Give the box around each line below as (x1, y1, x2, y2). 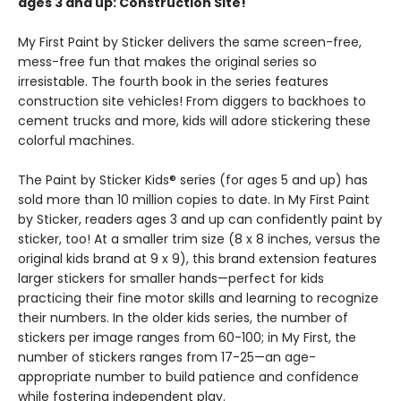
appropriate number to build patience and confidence (18, 368, 359, 386)
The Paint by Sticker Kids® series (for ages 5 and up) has (18, 171, 368, 189)
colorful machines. (18, 132, 134, 149)
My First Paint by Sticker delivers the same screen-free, (18, 33, 362, 51)
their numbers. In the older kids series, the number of (18, 309, 348, 327)
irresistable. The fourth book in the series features (18, 73, 328, 90)
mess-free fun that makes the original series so (18, 53, 317, 71)
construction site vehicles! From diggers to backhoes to (18, 92, 366, 110)
